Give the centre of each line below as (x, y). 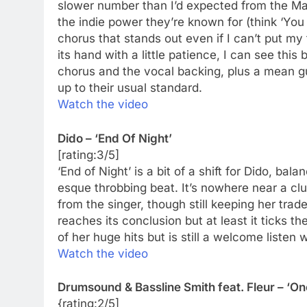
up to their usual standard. (130, 88)
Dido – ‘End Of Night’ (115, 138)
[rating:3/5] (88, 155)
